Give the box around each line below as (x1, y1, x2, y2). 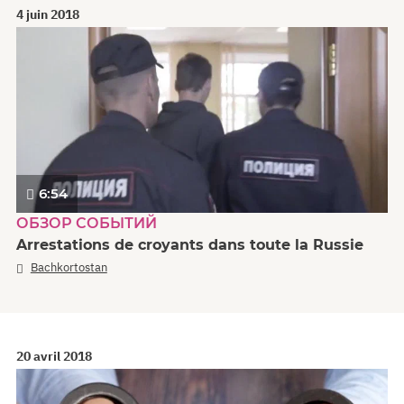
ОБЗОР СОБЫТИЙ (16, 214, 157, 232)
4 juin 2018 (16, 5, 79, 23)
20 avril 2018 (16, 348, 92, 365)
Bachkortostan (30, 259, 107, 275)
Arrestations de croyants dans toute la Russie (16, 235, 363, 253)
